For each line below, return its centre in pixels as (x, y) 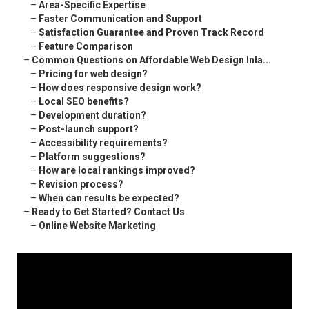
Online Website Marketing (97, 226)
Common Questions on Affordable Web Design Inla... (151, 60)
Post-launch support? (89, 129)
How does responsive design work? (120, 88)
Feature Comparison (86, 47)
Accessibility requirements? (103, 143)
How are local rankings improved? (117, 171)
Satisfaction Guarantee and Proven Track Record (151, 33)
